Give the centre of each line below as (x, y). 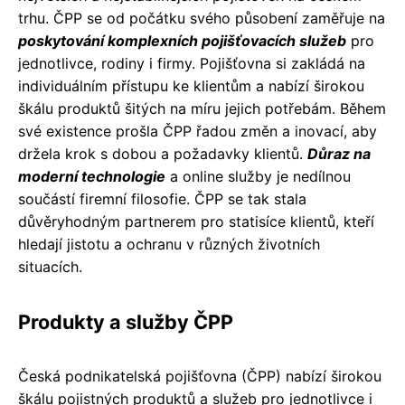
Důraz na (339, 154)
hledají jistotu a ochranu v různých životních (169, 245)
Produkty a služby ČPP (126, 322)
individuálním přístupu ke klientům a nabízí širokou (191, 86)
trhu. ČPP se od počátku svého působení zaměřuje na (202, 19)
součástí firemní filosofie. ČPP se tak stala (162, 199)
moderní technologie (92, 177)
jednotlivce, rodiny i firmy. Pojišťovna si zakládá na (192, 64)
